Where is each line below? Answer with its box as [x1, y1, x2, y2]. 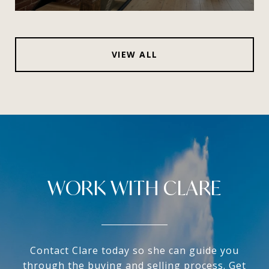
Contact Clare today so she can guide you [30, 243, 239, 257]
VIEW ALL [111, 48, 158, 60]
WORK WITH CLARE [47, 175, 222, 201]
